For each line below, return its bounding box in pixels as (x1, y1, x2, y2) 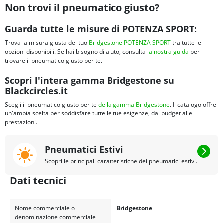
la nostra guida (147, 47, 189, 56)
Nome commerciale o (14, 204, 75, 213)
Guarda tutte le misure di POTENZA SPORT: (5, 23, 197, 35)
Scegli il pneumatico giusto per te (5, 100, 98, 109)
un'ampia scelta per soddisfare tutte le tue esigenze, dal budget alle (5, 109, 192, 118)
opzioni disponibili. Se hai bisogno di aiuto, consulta (5, 47, 147, 56)
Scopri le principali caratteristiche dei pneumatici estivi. (45, 156, 197, 165)
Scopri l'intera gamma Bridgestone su (5, 74, 174, 87)
